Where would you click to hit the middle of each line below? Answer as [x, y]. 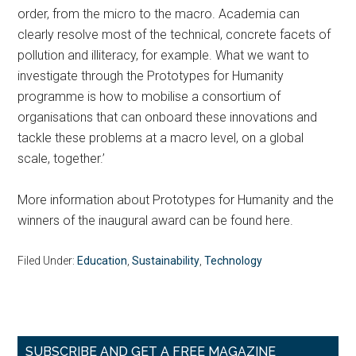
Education [103, 261]
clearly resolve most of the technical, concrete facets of [174, 35]
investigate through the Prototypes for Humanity [151, 76]
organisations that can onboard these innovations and [168, 117]
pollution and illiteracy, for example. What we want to [164, 55]
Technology [234, 261]
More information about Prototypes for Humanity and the [176, 200]
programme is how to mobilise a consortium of [149, 97]
